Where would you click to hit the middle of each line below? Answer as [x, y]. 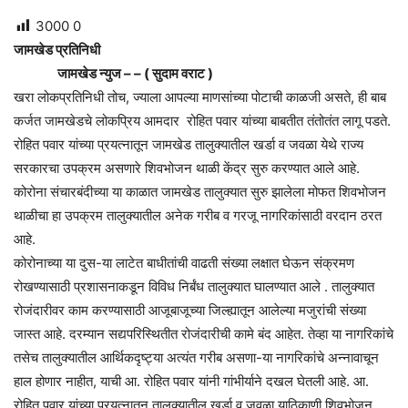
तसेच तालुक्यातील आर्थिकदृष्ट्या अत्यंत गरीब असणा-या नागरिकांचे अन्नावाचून [196, 358]
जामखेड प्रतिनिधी [58, 50]
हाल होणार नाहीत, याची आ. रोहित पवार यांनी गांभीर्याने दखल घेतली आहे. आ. [191, 382]
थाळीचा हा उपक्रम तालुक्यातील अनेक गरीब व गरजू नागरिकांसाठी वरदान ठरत [198, 216]
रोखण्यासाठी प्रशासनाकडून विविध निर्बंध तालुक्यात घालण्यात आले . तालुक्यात [194, 287]
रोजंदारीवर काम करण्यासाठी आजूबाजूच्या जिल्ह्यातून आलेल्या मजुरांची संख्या [190, 311]
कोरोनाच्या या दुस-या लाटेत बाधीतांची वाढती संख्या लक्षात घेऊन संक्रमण [186, 263]
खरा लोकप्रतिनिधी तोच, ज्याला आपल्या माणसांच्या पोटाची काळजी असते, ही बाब [200, 97]
